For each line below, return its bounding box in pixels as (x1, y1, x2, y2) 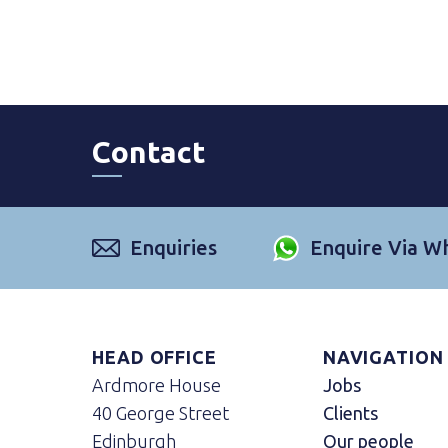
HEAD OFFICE (92, 347, 217, 367)
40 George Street (92, 403, 229, 423)
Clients (322, 403, 378, 423)
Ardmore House (92, 375, 221, 395)
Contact (92, 135, 206, 169)
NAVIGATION (322, 347, 444, 367)
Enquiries (130, 236, 217, 259)
